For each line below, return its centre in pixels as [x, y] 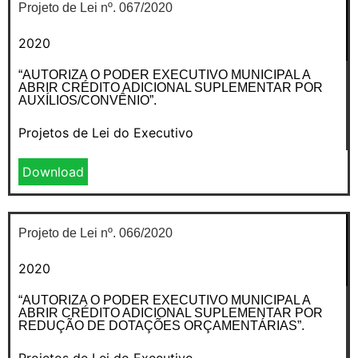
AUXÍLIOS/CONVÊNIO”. [88, 100]
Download [53, 171]
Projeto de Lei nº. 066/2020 [95, 233]
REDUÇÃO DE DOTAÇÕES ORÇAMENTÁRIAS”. [161, 325]
